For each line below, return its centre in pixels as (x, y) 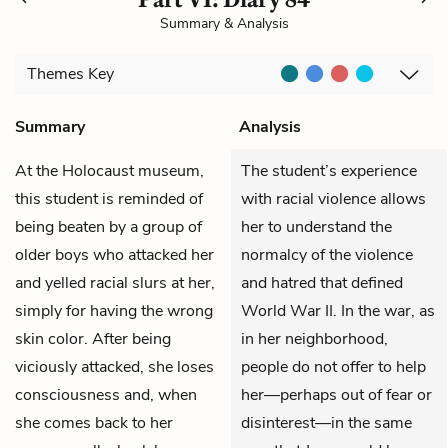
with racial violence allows (333, 198)
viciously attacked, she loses (114, 366)
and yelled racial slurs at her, (115, 282)
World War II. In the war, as (338, 310)
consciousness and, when (106, 394)
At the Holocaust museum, (109, 170)
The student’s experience (329, 170)
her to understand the (316, 226)
